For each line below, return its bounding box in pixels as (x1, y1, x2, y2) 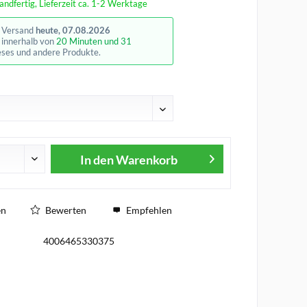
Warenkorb (115, 152, 177, 167)
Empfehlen (123, 204, 172, 216)
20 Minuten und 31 (56, 36, 132, 47)
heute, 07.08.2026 (35, 25, 110, 36)
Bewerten (42, 204, 86, 216)
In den (79, 152, 114, 167)
